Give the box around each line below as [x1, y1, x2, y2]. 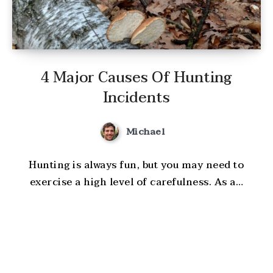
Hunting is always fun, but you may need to [29, 157, 244, 174]
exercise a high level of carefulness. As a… [29, 174, 244, 191]
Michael [126, 123, 165, 140]
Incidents [102, 85, 170, 110]
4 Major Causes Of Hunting [41, 65, 232, 90]
